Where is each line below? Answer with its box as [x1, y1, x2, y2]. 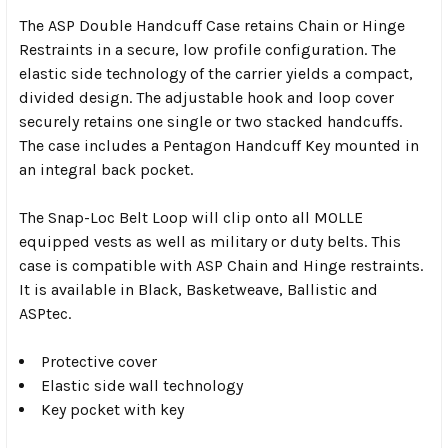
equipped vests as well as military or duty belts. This [19, 231, 401, 251]
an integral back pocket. [19, 159, 193, 179]
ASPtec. [19, 303, 71, 323]
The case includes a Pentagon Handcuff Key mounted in [19, 135, 419, 155]
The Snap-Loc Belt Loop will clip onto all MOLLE [19, 207, 363, 227]
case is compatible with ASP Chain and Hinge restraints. [19, 255, 423, 275]
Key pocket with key [41, 399, 184, 419]
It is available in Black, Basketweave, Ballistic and [19, 279, 378, 299]
